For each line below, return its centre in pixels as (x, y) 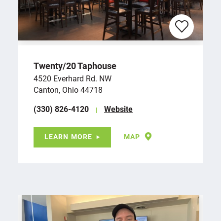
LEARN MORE (69, 137)
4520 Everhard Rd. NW (73, 78)
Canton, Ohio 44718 (68, 90)
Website (118, 109)
